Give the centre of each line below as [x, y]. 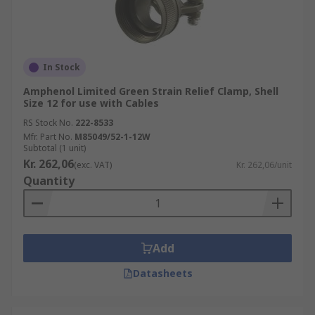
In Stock [62, 67]
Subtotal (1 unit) [54, 148]
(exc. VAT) [93, 165]
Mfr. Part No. [48, 137]
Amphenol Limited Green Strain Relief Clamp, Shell [151, 91]
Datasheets [162, 273]
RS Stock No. [48, 123]
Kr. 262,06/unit [264, 165]
